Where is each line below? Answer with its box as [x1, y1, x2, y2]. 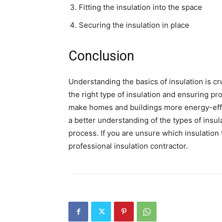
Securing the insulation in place [79, 20, 189, 30]
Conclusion [68, 48, 134, 64]
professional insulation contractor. [68, 141, 188, 151]
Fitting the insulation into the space [79, 2, 202, 12]
